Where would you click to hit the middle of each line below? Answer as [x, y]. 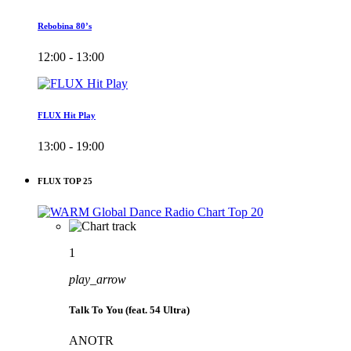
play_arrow [98, 279]
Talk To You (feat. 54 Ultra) [129, 309]
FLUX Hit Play [67, 115]
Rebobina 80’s [65, 25]
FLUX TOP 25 [65, 181]
